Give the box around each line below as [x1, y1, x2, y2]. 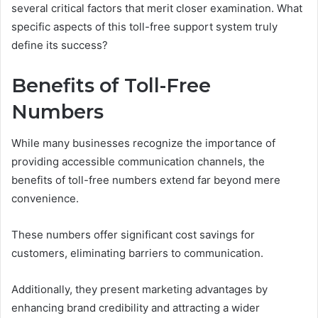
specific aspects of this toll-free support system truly [11, 19, 278, 33]
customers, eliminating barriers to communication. [11, 246, 263, 261]
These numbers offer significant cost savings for [11, 228, 255, 242]
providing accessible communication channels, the [11, 155, 265, 169]
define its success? [11, 38, 108, 52]
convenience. [11, 192, 79, 206]
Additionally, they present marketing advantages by [11, 283, 268, 297]
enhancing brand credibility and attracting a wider [11, 301, 260, 315]
